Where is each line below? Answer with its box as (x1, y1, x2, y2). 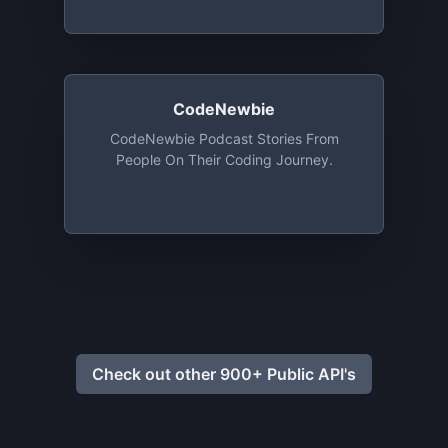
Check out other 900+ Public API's (92, 363, 356, 384)
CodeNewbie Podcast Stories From (109, 130, 339, 147)
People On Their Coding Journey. (115, 151, 333, 168)
